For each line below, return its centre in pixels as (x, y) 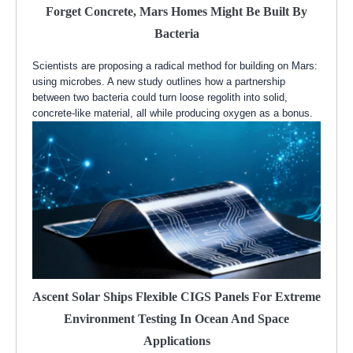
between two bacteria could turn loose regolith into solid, (160, 98)
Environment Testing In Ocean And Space (176, 319)
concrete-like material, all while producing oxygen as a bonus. (173, 113)
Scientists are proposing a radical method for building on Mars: (175, 66)
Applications (176, 341)
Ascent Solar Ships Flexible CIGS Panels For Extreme (176, 297)
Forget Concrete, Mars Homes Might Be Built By (176, 12)
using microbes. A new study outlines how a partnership (159, 82)
